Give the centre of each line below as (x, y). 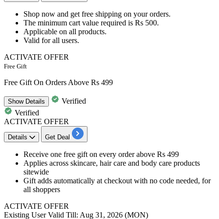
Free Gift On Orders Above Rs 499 (58, 83)
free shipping (102, 14)
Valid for (38, 41)
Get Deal (57, 137)
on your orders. (146, 14)
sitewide (36, 172)
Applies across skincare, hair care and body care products (112, 163)
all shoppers (42, 190)
